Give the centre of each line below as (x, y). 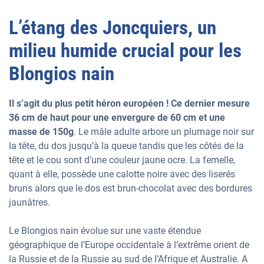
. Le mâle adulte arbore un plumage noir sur (164, 132)
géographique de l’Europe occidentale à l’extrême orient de (129, 245)
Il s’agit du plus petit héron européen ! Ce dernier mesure (129, 103)
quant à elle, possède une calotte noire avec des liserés (122, 174)
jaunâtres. (29, 202)
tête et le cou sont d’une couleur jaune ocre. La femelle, (122, 160)
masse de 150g (41, 132)
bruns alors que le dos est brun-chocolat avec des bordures (131, 188)
